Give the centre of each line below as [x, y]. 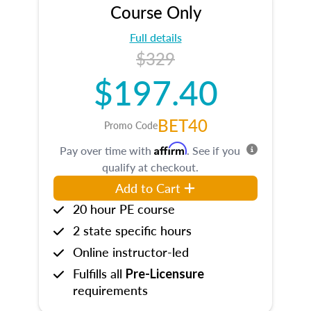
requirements [110, 290]
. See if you [213, 150]
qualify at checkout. [150, 167]
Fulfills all [99, 273]
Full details [155, 37]
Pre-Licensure [165, 274]
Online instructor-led [131, 252]
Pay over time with [107, 150]
